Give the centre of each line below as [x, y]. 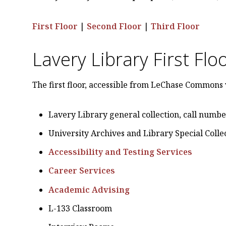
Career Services [82, 171]
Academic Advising [89, 189]
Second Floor [115, 26]
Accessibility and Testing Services [121, 152]
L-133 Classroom [80, 208]
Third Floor [176, 26]
